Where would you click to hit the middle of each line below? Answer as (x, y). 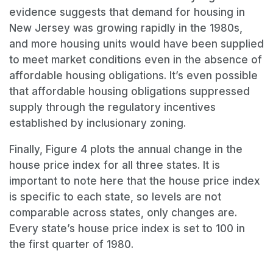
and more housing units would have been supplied (136, 44)
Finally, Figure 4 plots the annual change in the (126, 150)
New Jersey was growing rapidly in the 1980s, (126, 28)
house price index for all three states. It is (115, 165)
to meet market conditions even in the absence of (136, 60)
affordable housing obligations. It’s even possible (133, 76)
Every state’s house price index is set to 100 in (127, 229)
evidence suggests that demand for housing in (127, 12)
